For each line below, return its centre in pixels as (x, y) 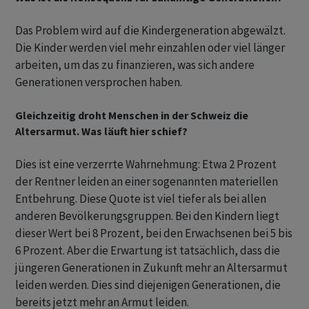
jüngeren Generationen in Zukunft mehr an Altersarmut (151, 268)
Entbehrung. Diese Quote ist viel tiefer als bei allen (141, 199)
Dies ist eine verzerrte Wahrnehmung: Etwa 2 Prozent (146, 165)
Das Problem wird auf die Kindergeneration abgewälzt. (150, 31)
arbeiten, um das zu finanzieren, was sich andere (135, 65)
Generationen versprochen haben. (100, 82)
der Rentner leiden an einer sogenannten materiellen (147, 182)
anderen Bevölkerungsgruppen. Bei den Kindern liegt (147, 216)
